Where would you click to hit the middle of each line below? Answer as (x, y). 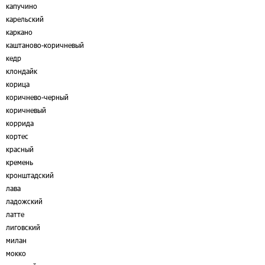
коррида (20, 123)
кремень (20, 162)
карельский (25, 19)
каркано (19, 32)
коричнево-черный (37, 97)
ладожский (24, 201)
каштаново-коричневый (45, 45)
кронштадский (30, 175)
